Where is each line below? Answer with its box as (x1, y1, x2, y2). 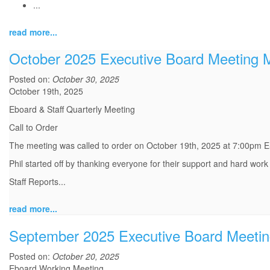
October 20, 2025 (52, 250, 119, 263)
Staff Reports (9, 175, 58, 188)
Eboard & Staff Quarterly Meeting (9, 103, 135, 116)
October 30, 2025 (52, 73, 119, 86)
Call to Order (9, 121, 58, 134)
